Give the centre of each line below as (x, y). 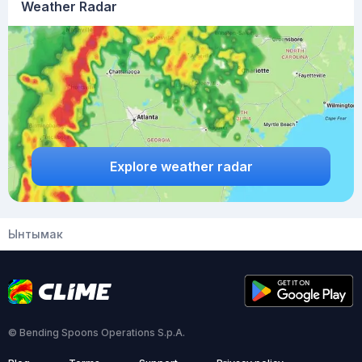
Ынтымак (36, 234)
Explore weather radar (181, 166)
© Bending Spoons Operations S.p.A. (97, 333)
